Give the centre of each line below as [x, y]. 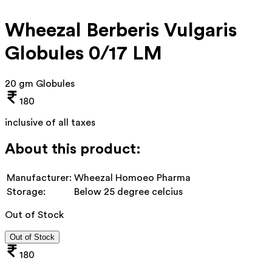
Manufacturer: [39, 178]
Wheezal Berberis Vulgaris [121, 31]
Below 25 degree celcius [128, 192]
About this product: [73, 149]
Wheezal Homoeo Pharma [132, 178]
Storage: [26, 192]
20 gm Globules [40, 83]
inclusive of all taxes [50, 122]
